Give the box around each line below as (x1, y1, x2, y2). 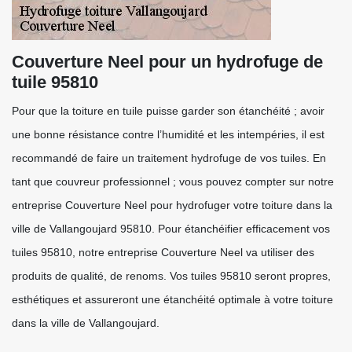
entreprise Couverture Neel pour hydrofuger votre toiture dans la (12, 199, 332, 211)
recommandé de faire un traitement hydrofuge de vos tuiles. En (12, 152, 326, 164)
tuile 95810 (12, 72, 98, 92)
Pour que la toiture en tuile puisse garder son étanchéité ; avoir (12, 104, 324, 117)
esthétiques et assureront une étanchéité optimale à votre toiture (12, 293, 333, 306)
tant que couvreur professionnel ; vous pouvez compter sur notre (12, 175, 334, 188)
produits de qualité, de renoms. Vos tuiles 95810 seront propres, (12, 269, 331, 282)
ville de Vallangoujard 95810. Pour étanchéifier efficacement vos (12, 222, 330, 235)
